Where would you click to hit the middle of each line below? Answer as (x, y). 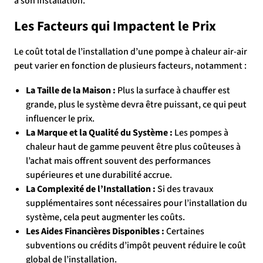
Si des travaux (184, 189)
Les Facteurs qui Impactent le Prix (115, 26)
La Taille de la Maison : (71, 90)
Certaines (184, 231)
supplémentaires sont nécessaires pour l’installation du (136, 203)
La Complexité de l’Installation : (91, 189)
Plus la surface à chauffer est (173, 90)
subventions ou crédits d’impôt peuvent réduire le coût (136, 245)
